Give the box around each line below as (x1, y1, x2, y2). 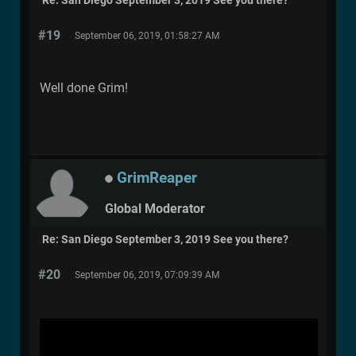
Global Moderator (105, 201, 205, 217)
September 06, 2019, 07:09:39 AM (75, 269, 219, 281)
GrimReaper (117, 168, 197, 187)
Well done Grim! (40, 79, 131, 95)
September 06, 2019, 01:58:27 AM (75, 29, 219, 41)
